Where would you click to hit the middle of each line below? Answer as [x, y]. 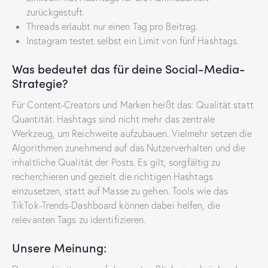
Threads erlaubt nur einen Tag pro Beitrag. [112, 27]
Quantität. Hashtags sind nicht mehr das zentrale [113, 119]
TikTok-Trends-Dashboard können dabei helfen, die [116, 205]
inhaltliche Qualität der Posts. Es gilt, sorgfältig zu [116, 162]
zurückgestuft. [56, 12]
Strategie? [40, 83]
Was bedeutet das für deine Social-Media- [129, 68]
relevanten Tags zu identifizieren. [79, 220]
